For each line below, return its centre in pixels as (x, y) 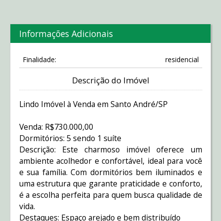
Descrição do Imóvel (110, 81)
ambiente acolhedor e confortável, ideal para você (110, 161)
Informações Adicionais (66, 33)
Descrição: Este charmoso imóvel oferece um (110, 150)
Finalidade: (39, 60)
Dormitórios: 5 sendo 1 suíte (71, 138)
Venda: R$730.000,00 (56, 127)
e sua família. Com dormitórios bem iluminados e (110, 172)
